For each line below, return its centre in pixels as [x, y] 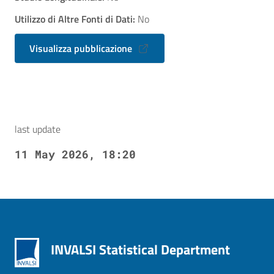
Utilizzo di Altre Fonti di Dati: [75, 19]
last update [38, 129]
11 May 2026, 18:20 [75, 154]
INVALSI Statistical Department [141, 250]
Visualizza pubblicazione [82, 48]
